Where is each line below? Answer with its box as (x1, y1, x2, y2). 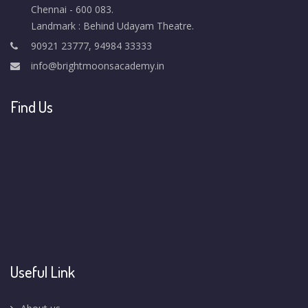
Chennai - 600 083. (31, 3, 113, 16)
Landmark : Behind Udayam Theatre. (31, 19, 194, 32)
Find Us (10, 97, 53, 116)
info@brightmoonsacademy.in (31, 59, 164, 72)
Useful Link (10, 262, 75, 281)
